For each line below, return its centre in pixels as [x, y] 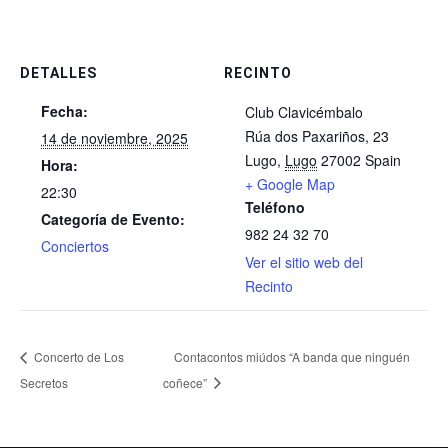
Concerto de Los [77, 356]
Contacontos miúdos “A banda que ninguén [291, 356]
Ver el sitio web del [304, 261]
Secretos [44, 382]
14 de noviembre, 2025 [114, 137]
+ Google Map [290, 183]
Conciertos [75, 245]
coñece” [186, 382]
